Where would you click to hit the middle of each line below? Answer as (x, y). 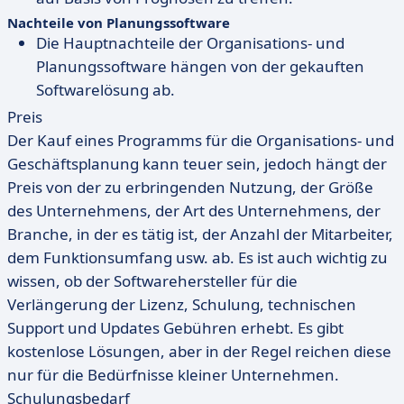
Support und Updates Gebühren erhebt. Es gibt (175, 328)
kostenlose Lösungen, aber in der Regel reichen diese (199, 351)
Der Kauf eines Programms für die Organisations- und (201, 140)
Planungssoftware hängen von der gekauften (200, 66)
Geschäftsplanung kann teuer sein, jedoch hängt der (197, 164)
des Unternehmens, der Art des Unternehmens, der (194, 211)
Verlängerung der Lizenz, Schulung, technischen (182, 304)
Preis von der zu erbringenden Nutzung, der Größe (190, 187)
